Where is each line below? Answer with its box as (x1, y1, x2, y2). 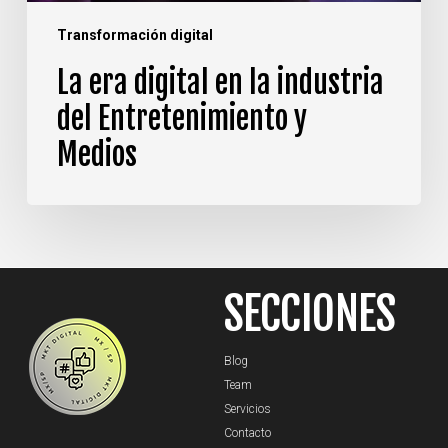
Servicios (223, 401, 271, 416)
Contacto (223, 425, 271, 440)
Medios (56, 135, 137, 173)
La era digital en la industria (56, 63, 384, 101)
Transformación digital (56, 26, 213, 43)
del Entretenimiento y (56, 99, 307, 137)
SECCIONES (223, 285, 396, 342)
